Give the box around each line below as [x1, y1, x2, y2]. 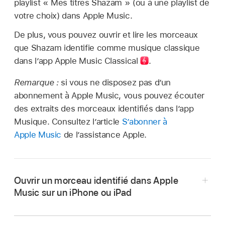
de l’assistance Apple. [61, 129, 147, 140]
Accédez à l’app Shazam [28, 206, 124, 217]
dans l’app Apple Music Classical [14, 55, 141, 66]
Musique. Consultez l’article [14, 116, 122, 127]
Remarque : [14, 77, 61, 87]
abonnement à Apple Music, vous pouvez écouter [14, 90, 204, 100]
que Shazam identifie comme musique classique [14, 42, 200, 53]
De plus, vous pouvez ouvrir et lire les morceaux [14, 29, 198, 40]
